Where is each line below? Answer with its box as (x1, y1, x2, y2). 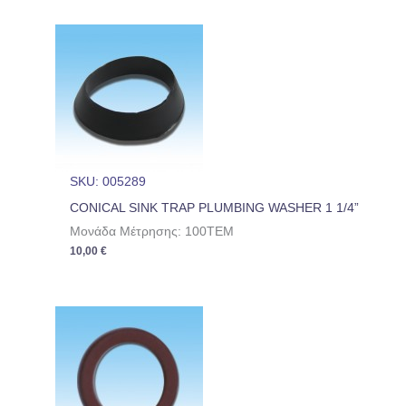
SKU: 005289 (70, 174, 147, 188)
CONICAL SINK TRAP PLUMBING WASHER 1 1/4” (70, 201, 360, 216)
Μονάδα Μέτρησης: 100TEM (70, 225, 235, 239)
